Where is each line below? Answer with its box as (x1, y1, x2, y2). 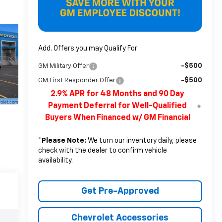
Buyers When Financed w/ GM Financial (45, 114, 190, 122)
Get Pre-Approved (81, 187, 159, 196)
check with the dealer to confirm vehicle (38, 147, 167, 154)
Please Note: (41, 137, 86, 144)
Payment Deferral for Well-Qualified (48, 102, 187, 110)
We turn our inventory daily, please (86, 137, 197, 144)
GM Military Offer (38, 63, 89, 69)
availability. (38, 157, 73, 164)
